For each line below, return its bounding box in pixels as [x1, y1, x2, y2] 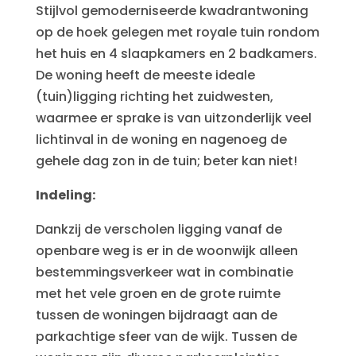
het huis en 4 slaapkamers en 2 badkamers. [35, 44, 317, 63]
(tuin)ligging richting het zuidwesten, [35, 87, 273, 106]
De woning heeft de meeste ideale [35, 66, 255, 84]
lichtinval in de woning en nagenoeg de [35, 130, 287, 149]
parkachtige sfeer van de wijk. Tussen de [35, 327, 297, 346]
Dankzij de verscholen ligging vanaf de [35, 220, 282, 238]
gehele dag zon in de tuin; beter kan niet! [35, 152, 297, 170]
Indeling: [35, 186, 95, 204]
